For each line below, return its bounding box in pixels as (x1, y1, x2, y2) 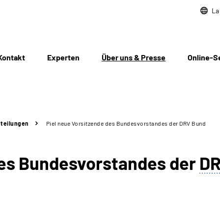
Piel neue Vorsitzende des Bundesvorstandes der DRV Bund (46, 120, 206, 127)
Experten (47, 53, 80, 62)
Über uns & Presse (102, 53, 165, 62)
